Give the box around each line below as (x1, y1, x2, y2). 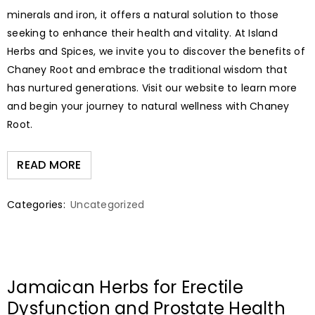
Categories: (7, 198, 65, 212)
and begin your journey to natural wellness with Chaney (7, 99, 290, 114)
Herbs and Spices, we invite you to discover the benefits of (7, 44, 305, 59)
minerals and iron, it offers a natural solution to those (7, 8, 278, 22)
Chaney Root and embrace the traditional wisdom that (7, 63, 288, 77)
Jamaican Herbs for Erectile (7, 276, 243, 300)
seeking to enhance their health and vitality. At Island (7, 26, 278, 41)
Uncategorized (70, 198, 145, 212)
